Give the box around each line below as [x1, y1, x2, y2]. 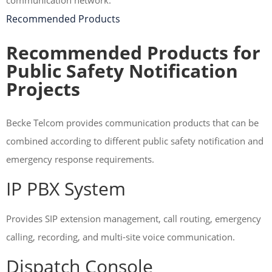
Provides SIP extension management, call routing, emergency [6, 212, 261, 225]
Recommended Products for [6, 40, 260, 65]
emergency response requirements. [6, 153, 154, 165]
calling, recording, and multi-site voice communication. [6, 231, 235, 243]
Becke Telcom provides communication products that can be [6, 117, 259, 129]
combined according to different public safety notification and [6, 135, 263, 147]
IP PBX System [6, 176, 126, 201]
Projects [6, 76, 80, 101]
